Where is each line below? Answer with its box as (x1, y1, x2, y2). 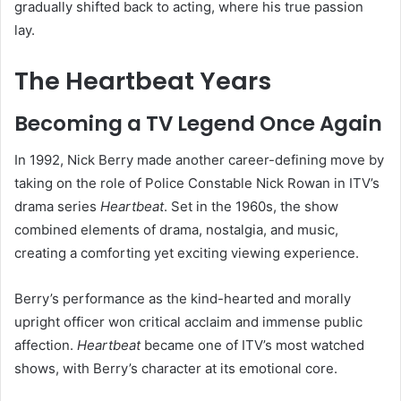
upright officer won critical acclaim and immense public (14, 312, 363, 330)
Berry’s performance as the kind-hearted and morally (14, 289, 351, 307)
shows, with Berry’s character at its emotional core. (14, 359, 337, 377)
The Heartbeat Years (14, 64, 271, 98)
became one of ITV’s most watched (141, 336, 364, 354)
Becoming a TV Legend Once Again (14, 109, 382, 139)
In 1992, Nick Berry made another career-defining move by (14, 150, 384, 168)
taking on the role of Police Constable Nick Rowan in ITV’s (14, 174, 380, 192)
